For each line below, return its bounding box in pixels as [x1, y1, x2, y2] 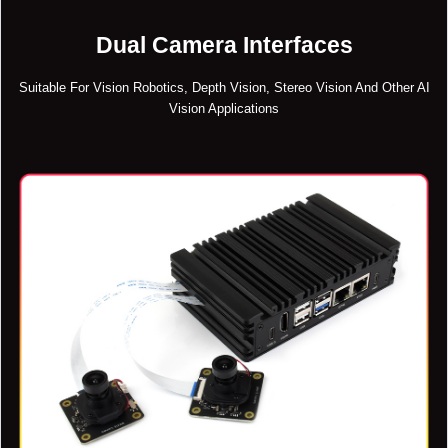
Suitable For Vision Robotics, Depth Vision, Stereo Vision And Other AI [18, 79, 430, 95]
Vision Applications [169, 100, 279, 116]
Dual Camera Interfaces [95, 32, 353, 59]
